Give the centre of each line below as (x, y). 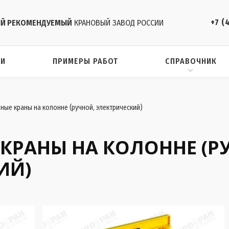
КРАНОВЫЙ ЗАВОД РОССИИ (118, 22)
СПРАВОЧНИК (191, 61)
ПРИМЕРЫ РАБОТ (85, 61)
